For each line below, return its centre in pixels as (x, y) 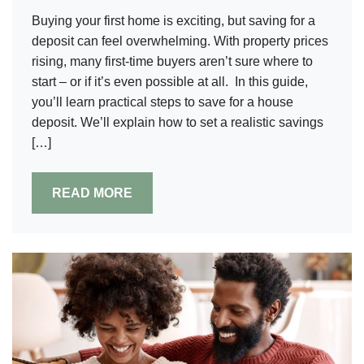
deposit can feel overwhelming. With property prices (180, 41)
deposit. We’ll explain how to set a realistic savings (178, 122)
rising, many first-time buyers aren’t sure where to (172, 61)
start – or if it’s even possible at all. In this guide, (170, 82)
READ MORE (92, 193)
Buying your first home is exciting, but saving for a (173, 21)
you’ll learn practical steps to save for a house (162, 102)
